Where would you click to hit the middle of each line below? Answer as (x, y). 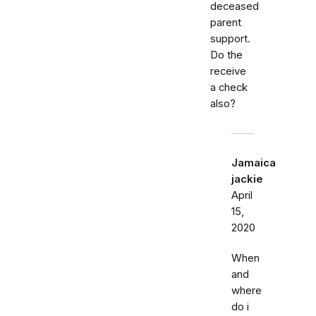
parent (226, 23)
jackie (247, 179)
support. (230, 39)
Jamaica (254, 163)
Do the (226, 55)
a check (229, 87)
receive (228, 71)
